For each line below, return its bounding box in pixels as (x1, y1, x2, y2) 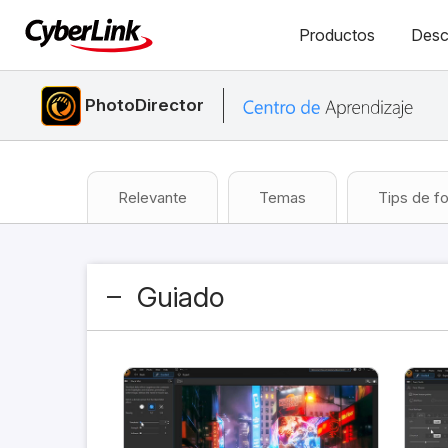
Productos (298, 25, 375, 45)
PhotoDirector (85, 95, 205, 115)
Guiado (137, 280, 224, 314)
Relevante (118, 188, 187, 207)
